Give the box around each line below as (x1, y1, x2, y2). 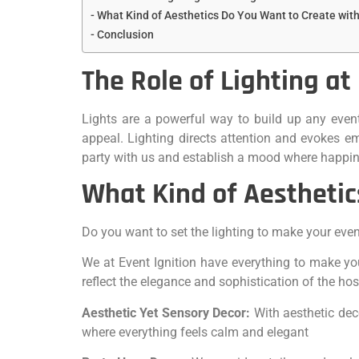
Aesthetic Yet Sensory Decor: (82, 305, 251, 321)
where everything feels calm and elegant (82, 324, 309, 340)
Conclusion (96, 27, 154, 42)
